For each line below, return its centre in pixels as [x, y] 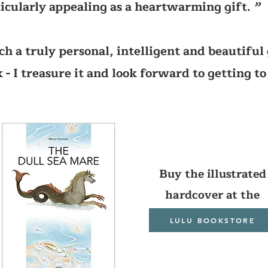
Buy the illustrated [212, 174]
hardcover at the [212, 195]
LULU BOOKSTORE [212, 220]
